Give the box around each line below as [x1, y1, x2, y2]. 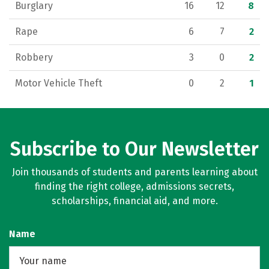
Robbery [15, 52, 53, 63]
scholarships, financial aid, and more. [51, 195, 218, 207]
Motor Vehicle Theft [15, 77, 102, 89]
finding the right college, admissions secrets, [35, 181, 234, 192]
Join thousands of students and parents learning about [11, 166, 258, 178]
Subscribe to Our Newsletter [10, 138, 259, 160]
